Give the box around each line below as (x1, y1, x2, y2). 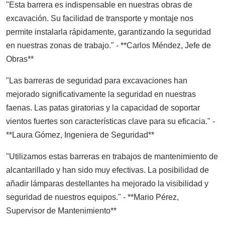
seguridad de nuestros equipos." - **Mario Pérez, (6, 193, 179, 201)
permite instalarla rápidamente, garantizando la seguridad (6, 28, 211, 36)
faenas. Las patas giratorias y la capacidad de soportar (6, 103, 200, 112)
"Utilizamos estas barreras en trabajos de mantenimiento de (6, 152, 218, 161)
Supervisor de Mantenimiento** (6, 206, 117, 215)
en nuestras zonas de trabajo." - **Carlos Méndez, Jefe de (6, 41, 211, 50)
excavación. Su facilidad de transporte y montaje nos (6, 14, 193, 23)
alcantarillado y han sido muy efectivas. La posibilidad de (6, 166, 209, 174)
